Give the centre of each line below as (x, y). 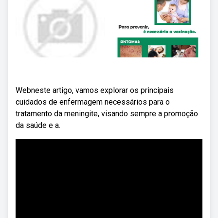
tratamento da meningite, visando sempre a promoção (107, 114)
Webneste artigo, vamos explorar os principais (95, 90)
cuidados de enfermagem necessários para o (93, 102)
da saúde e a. (38, 125)
